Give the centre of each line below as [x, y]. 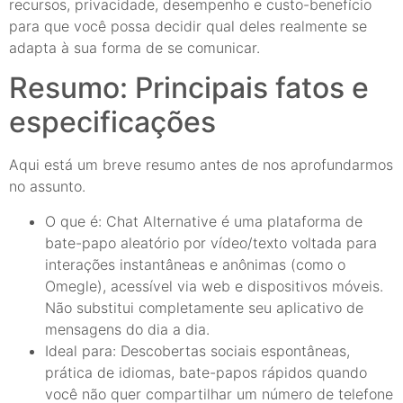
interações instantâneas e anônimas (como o [195, 264]
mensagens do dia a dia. [127, 329]
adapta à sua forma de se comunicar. [134, 48]
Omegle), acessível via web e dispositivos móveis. [214, 286]
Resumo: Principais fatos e [189, 88]
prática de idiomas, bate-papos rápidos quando [206, 372]
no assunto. [47, 187]
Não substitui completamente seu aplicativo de [204, 307]
